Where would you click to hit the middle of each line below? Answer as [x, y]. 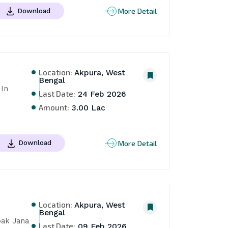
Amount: [54, 107]
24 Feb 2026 [101, 94]
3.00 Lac [88, 108]
